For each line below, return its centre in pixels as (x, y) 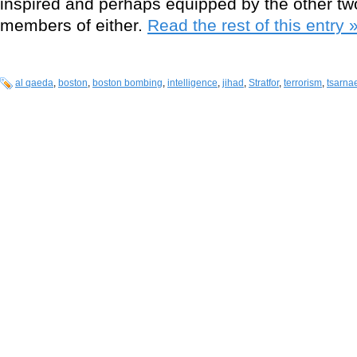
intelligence (192, 83)
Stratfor (264, 83)
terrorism (303, 83)
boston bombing (127, 83)
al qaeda (34, 83)
